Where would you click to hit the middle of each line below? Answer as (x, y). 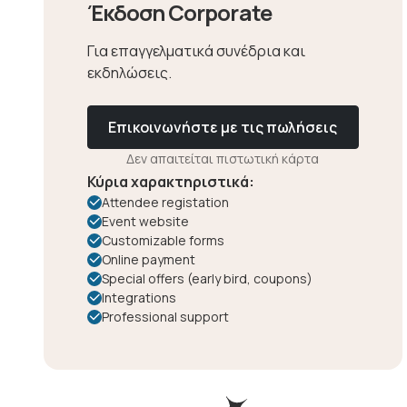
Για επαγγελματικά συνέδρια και (197, 51)
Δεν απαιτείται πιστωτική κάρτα (223, 159)
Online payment (149, 259)
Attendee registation (166, 202)
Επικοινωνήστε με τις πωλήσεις (223, 127)
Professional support (166, 317)
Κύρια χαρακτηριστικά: (171, 182)
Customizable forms (164, 240)
